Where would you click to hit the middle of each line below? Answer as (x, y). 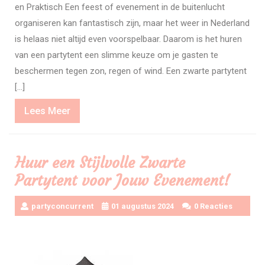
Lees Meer (47, 111)
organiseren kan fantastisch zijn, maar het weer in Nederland (132, 23)
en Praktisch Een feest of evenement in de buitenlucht (120, 7)
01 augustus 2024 (143, 206)
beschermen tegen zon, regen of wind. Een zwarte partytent (131, 71)
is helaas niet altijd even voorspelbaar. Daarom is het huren (128, 39)
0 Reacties (213, 206)
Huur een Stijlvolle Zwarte (100, 163)
